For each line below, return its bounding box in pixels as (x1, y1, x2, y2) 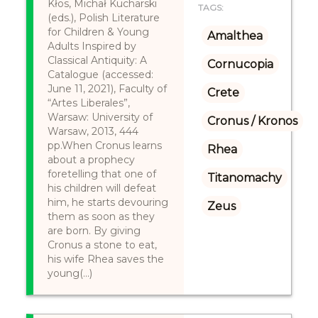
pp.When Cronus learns (48, 139, 163, 152)
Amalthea (207, 29, 263, 43)
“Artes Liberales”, (48, 97, 131, 109)
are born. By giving (48, 224, 141, 237)
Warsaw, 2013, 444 (48, 125, 139, 138)
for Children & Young (48, 26, 150, 38)
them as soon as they (48, 210, 155, 223)
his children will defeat (48, 182, 157, 194)
